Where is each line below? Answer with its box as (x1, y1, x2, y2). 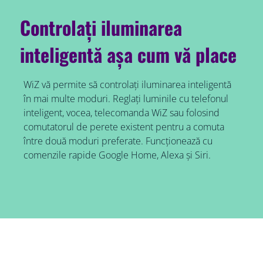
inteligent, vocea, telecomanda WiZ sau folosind (23, 106, 220, 120)
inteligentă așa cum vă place (20, 41, 237, 69)
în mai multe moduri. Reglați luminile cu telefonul (23, 92, 228, 106)
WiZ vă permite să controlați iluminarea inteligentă (23, 78, 231, 92)
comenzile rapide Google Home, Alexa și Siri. (23, 149, 211, 162)
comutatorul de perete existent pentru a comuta (23, 120, 224, 134)
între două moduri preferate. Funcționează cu (23, 134, 213, 148)
